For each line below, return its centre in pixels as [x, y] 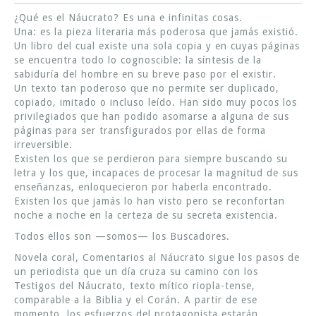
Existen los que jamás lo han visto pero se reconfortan [150, 201]
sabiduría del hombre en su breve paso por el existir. [145, 74]
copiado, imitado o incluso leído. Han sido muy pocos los [156, 102]
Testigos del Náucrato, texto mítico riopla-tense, [135, 285]
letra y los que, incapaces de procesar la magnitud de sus [156, 172]
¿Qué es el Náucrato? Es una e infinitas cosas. [128, 17]
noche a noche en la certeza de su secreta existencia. [146, 215]
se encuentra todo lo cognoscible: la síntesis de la [138, 60]
